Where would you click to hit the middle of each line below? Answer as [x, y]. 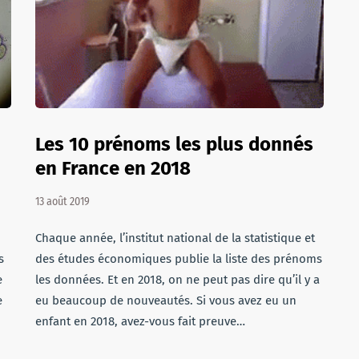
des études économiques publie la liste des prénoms [179, 259]
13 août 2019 [63, 202]
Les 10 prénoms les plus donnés [174, 144]
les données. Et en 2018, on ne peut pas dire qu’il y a [177, 280]
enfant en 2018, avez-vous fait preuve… [140, 321]
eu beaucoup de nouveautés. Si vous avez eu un [166, 301]
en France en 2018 [113, 168]
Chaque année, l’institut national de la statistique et [175, 238]
